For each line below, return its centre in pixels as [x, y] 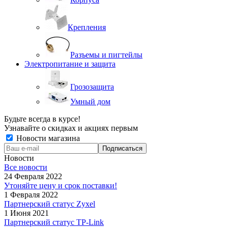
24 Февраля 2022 [33, 177]
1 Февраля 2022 [31, 195]
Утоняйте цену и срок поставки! [61, 186]
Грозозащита [92, 87]
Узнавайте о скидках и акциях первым [71, 128]
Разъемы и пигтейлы [106, 55]
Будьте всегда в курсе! [42, 119]
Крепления [87, 27]
